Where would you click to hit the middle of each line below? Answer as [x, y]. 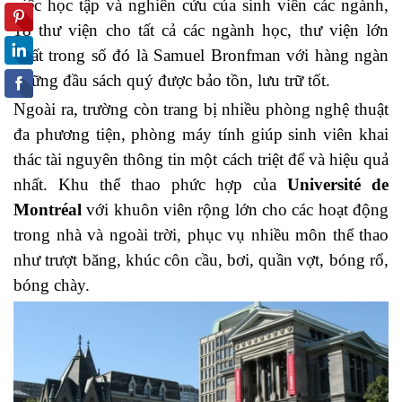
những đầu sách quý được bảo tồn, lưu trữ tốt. [172, 81]
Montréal [50, 210]
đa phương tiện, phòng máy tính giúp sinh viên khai [201, 135]
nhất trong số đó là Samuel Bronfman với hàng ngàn [201, 56]
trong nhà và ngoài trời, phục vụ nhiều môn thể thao [201, 235]
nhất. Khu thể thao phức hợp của [151, 185]
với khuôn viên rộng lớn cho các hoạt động [238, 210]
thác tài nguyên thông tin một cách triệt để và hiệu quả [201, 160]
